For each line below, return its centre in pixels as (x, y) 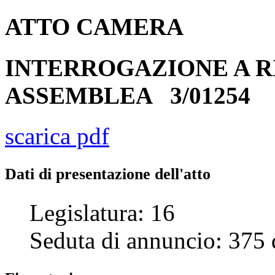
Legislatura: (90, 212)
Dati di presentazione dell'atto (108, 174)
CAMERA (130, 27)
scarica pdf (57, 136)
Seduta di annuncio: (129, 240)
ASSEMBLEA (87, 95)
